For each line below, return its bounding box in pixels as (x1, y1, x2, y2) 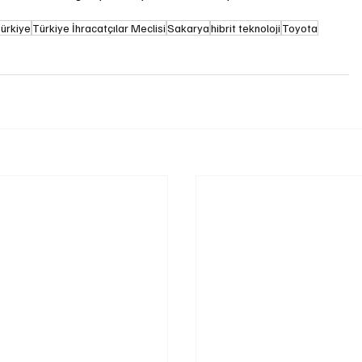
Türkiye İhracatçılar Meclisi (32, 21, 166, 36)
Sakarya (167, 21, 210, 36)
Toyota (282, 21, 318, 36)
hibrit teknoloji (211, 21, 281, 36)
